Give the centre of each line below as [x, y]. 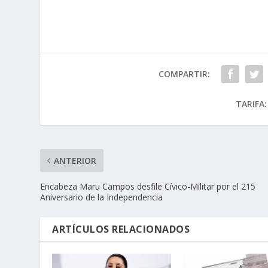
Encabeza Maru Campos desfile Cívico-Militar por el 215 [148, 186]
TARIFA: [251, 103]
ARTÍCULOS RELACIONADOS [121, 229]
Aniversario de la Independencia [102, 197]
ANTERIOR [75, 160]
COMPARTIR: [184, 74]
